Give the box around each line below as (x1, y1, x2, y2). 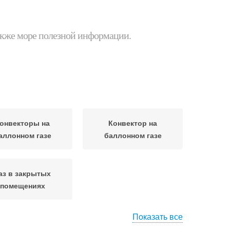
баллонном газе (104, 130, 162, 140)
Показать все (132, 210, 183, 222)
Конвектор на (108, 118, 157, 128)
